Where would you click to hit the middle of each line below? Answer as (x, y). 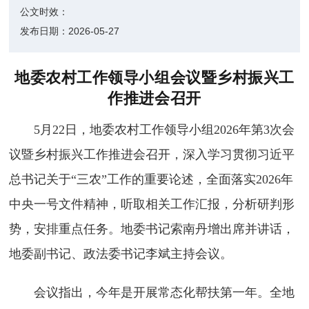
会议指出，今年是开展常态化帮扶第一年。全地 (165, 292)
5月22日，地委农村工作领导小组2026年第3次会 (165, 130)
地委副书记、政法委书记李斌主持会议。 (121, 254)
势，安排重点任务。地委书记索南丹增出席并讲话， (152, 229)
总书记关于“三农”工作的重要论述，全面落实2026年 (151, 179)
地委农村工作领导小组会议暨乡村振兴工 (154, 77)
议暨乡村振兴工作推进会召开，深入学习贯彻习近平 (152, 154)
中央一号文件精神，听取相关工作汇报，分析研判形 (152, 204)
